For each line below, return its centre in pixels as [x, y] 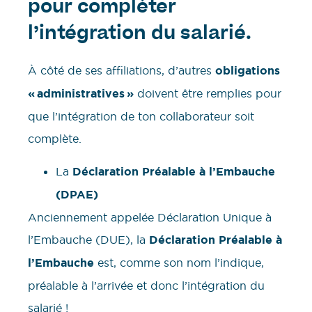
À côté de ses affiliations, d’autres [122, 71]
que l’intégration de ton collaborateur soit [141, 117]
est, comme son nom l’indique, [179, 262]
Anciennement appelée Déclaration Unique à [150, 217]
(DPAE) [77, 194]
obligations [248, 71]
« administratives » [83, 94]
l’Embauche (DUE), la [88, 239]
